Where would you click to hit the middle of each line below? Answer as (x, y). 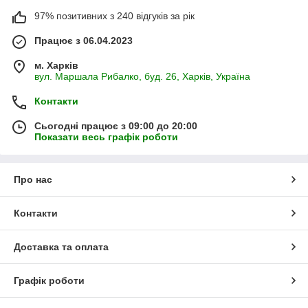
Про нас (33, 180)
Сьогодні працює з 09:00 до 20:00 (116, 126)
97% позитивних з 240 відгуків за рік (114, 16)
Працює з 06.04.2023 (84, 41)
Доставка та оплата (61, 247)
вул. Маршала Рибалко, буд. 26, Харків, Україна (142, 77)
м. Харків (56, 66)
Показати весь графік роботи (106, 137)
